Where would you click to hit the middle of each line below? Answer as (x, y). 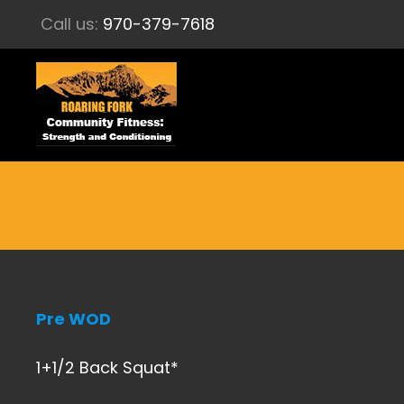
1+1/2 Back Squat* (107, 367)
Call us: (72, 24)
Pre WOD (73, 319)
